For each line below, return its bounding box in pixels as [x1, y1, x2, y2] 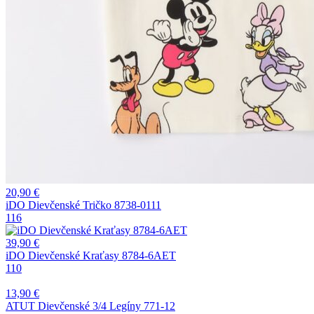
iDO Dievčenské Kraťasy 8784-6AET [6, 249, 176, 261]
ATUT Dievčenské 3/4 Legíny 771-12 [6, 299, 175, 312]
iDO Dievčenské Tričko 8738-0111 [6, 198, 161, 211]
